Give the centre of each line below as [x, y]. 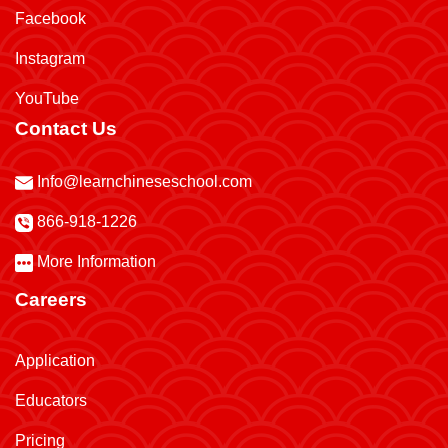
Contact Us [66, 128]
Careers [51, 299]
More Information [94, 261]
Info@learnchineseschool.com [144, 181]
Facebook [50, 18]
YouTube [47, 98]
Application [55, 360]
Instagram [50, 58]
